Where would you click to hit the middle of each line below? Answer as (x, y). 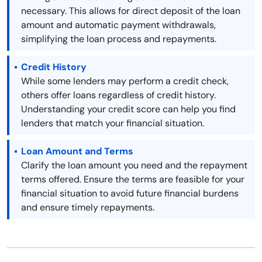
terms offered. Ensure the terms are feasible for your (133, 180)
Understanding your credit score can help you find (128, 109)
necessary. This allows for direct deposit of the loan (131, 11)
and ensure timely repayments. (88, 208)
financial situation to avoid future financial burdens (130, 194)
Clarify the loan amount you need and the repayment (134, 166)
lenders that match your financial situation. (113, 123)
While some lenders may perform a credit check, (125, 81)
